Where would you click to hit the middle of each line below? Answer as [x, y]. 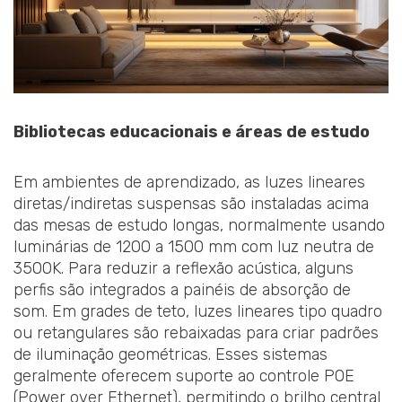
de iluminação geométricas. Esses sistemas [170, 354]
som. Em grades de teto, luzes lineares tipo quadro [198, 311]
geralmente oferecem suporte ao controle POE [184, 376]
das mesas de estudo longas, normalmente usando [199, 225]
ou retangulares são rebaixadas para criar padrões [196, 332]
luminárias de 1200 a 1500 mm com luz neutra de [194, 246]
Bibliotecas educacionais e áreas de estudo [192, 132]
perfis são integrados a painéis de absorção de [182, 289]
